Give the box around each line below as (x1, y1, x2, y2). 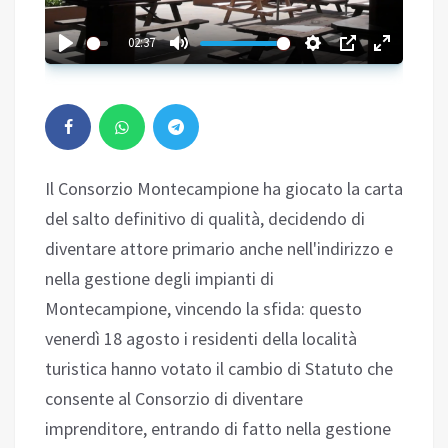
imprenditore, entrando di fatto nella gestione (45, 417, 391, 441)
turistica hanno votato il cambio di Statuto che (45, 357, 393, 381)
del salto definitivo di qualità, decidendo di (45, 207, 365, 231)
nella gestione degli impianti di (45, 267, 274, 291)
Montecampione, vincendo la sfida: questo (45, 297, 362, 321)
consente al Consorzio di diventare (45, 387, 303, 411)
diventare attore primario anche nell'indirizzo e (45, 237, 393, 261)
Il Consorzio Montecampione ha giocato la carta (45, 177, 403, 201)
